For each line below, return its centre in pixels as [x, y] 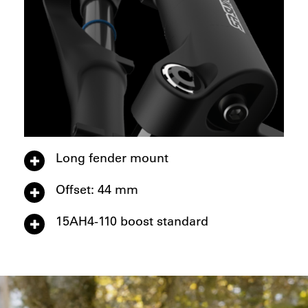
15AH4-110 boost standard [132, 220]
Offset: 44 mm [97, 189]
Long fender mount [112, 157]
